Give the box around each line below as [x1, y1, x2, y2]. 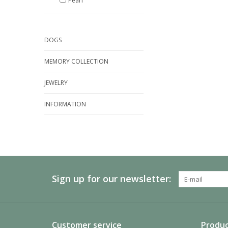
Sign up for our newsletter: [52, 173, 171, 185]
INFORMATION [44, 100, 86, 108]
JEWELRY [44, 78, 68, 87]
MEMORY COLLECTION [44, 57, 108, 66]
